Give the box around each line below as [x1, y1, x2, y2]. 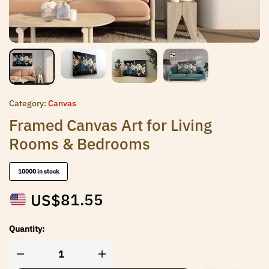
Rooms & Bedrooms [9, 133, 150, 154]
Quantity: [9, 223, 44, 235]
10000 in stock [18, 168, 59, 175]
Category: [9, 98, 46, 109]
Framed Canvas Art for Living [9, 115, 212, 135]
